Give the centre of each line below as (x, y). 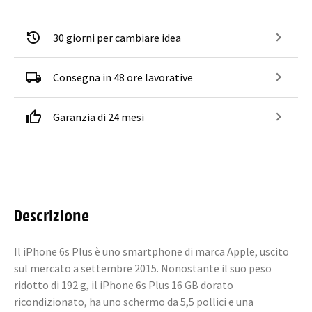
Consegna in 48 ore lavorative (123, 77)
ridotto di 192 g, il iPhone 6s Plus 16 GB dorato (124, 285)
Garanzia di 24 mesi (99, 117)
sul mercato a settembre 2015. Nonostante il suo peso (143, 268)
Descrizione (52, 214)
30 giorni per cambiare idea (117, 38)
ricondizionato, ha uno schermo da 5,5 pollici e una (134, 302)
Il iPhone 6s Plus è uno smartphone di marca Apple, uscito (151, 251)
